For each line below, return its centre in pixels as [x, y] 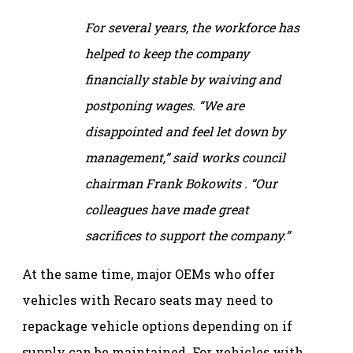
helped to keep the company [167, 53]
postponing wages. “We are [165, 105]
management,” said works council [185, 157]
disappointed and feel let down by [185, 131]
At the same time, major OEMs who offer [149, 273]
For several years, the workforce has [192, 27]
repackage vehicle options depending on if [157, 325]
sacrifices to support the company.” [188, 235]
